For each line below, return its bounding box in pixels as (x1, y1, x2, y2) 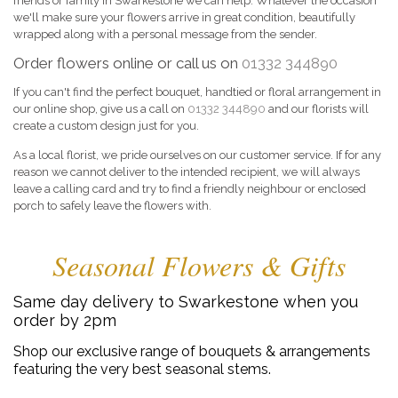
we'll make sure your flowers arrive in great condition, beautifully (13, 10, 355, 24)
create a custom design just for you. (13, 118, 199, 132)
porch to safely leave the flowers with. (13, 199, 211, 212)
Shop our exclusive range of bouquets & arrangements (13, 343, 370, 361)
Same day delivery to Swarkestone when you (13, 291, 358, 311)
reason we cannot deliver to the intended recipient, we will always (13, 165, 360, 179)
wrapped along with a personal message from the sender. (13, 27, 317, 41)
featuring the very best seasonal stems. (13, 361, 271, 378)
